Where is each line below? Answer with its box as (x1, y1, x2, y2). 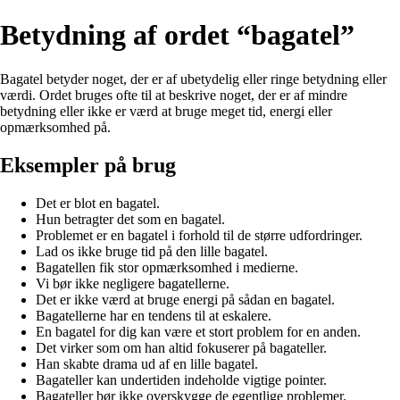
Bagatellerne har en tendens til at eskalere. (36, 307, 271, 323)
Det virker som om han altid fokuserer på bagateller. (36, 339, 327, 355)
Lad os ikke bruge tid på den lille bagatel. (36, 243, 268, 259)
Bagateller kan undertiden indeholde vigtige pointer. (36, 371, 327, 387)
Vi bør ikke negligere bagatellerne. (36, 275, 229, 291)
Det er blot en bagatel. (36, 195, 160, 211)
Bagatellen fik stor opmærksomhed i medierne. (36, 259, 298, 275)
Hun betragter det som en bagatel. (36, 211, 225, 227)
